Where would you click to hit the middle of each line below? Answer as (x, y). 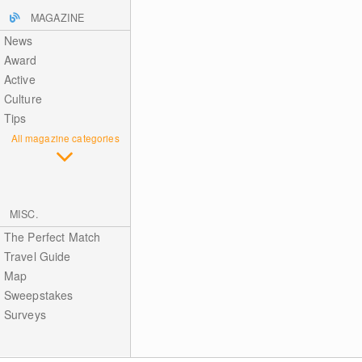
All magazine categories (65, 138)
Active (19, 79)
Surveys (25, 314)
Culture (23, 99)
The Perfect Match (52, 237)
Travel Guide (37, 256)
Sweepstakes (38, 295)
